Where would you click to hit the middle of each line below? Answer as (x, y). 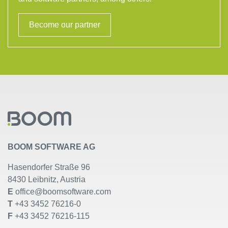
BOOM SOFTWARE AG (51, 147)
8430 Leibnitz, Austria (47, 179)
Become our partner (65, 24)
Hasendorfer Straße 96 (49, 167)
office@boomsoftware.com (63, 191)
